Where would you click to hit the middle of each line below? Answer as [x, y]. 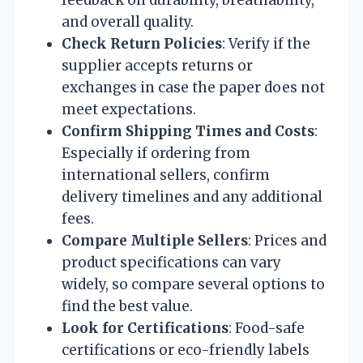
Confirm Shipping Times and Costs [188, 131]
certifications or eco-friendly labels [186, 350]
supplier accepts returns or [157, 65]
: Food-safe [267, 328]
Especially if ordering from [156, 153]
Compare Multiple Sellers [155, 240]
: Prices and [287, 240]
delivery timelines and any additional [192, 196]
